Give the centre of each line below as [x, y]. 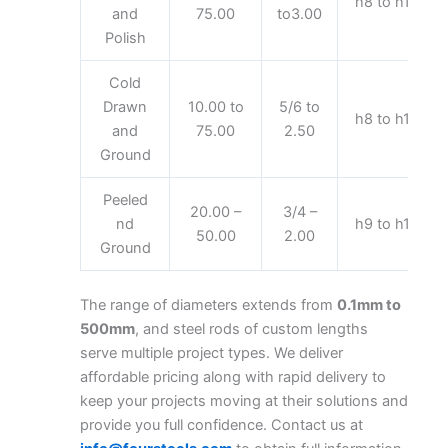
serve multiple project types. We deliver [211, 353]
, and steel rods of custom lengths [251, 329]
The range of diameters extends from [208, 305]
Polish [125, 38]
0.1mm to [369, 305]
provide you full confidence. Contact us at [221, 425]
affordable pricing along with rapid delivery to [233, 377]
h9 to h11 [386, 224]
